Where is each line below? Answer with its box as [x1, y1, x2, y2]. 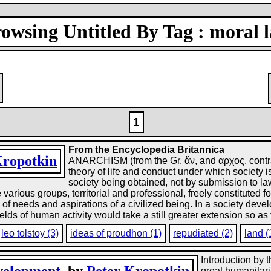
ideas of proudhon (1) [70, 228, 162, 238]
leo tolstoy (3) [1, 228, 59, 238]
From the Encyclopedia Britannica [68, 145, 225, 155]
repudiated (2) [173, 228, 233, 238]
